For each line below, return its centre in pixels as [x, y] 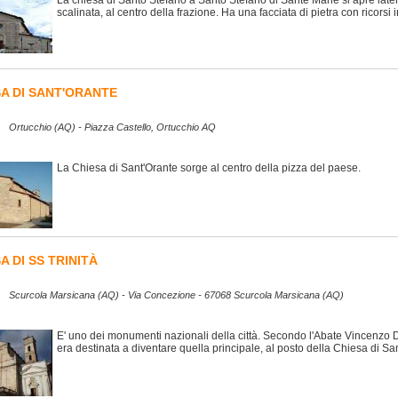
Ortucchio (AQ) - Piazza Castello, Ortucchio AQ [112, 127]
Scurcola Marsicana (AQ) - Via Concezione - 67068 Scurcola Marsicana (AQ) [176, 295]
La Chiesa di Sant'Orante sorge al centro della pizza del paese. [209, 168]
